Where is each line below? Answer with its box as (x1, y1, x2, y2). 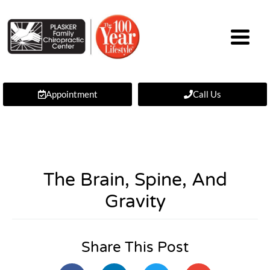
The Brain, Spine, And (43, 169, 227, 191)
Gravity (104, 190, 166, 213)
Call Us (193, 89, 221, 99)
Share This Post (81, 239, 189, 256)
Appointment (45, 89, 98, 99)
